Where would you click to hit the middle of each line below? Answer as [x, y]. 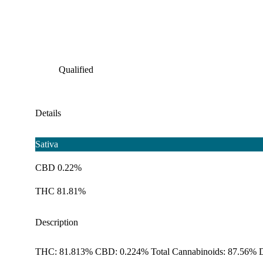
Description [57, 222]
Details [48, 113]
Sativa [47, 144]
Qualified [76, 70]
